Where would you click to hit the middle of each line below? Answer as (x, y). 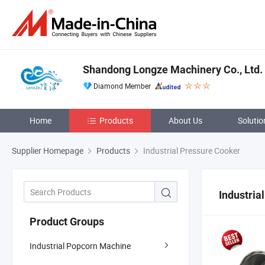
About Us (185, 120)
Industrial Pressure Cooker (191, 151)
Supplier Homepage (48, 151)
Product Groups (67, 221)
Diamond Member (122, 86)
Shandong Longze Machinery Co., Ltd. (173, 70)
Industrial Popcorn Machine (80, 245)
